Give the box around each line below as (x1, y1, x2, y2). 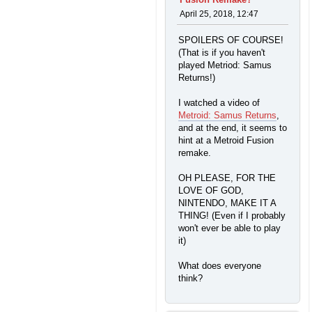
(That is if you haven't (178, 47, 265, 58)
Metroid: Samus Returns (178, 110, 276, 121)
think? (178, 273, 203, 284)
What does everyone (178, 260, 261, 272)
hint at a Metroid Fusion (178, 135, 274, 146)
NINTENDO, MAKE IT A (178, 198, 276, 209)
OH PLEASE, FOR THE (178, 173, 276, 184)
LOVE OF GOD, (178, 185, 244, 196)
